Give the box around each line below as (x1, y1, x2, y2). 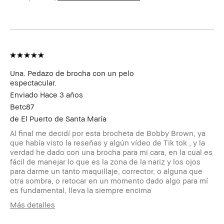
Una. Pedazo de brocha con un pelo (10, 68, 134, 77)
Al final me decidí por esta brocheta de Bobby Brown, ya (10, 128, 205, 137)
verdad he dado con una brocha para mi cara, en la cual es (10, 147, 212, 156)
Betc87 (10, 101, 34, 111)
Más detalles (10, 200, 55, 209)
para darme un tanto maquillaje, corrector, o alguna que (10, 166, 202, 175)
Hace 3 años (40, 89, 83, 99)
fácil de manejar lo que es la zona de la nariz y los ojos (10, 156, 200, 166)
